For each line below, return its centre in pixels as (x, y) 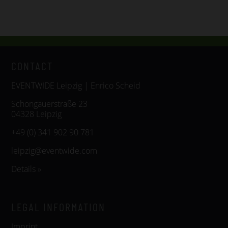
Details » (26, 169)
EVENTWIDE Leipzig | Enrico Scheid (76, 85)
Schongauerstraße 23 (49, 104)
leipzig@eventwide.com (54, 151)
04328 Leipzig (36, 114)
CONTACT (32, 66)
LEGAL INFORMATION (58, 207)
